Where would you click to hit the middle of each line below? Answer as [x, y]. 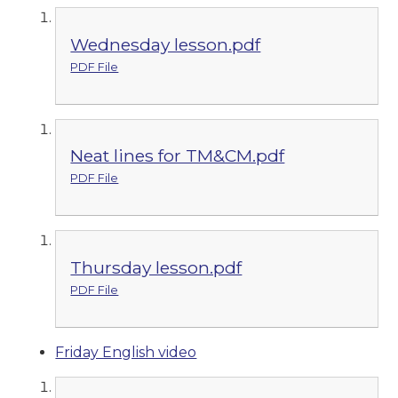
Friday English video [126, 352]
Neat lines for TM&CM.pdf [178, 156]
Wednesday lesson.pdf [166, 44]
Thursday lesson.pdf [156, 267]
